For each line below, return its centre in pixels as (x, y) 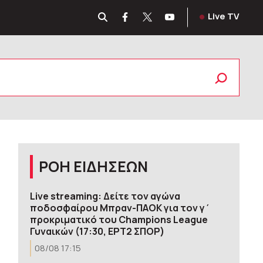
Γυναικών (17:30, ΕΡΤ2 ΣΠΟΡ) (97, 231)
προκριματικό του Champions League (119, 220)
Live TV (224, 16)
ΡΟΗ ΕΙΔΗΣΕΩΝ (93, 166)
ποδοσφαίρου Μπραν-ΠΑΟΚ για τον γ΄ (120, 208)
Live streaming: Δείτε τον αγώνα (105, 196)
